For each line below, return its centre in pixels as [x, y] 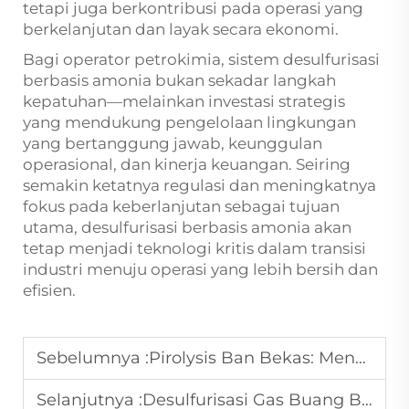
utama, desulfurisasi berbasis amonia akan [187, 227]
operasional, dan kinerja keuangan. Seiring [187, 164]
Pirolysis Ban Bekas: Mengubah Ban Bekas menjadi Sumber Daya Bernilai [252, 358]
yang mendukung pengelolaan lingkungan [189, 122]
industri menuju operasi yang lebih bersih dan [200, 269]
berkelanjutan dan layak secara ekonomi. [181, 29]
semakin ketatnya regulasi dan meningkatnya [199, 185]
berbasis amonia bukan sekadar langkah [179, 80]
